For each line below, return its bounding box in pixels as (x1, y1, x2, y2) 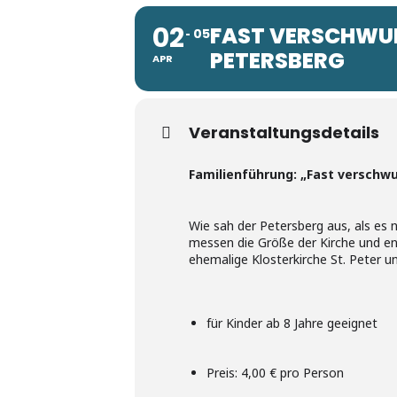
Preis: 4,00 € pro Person (206, 363, 344, 381)
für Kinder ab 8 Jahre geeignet (206, 314, 378, 331)
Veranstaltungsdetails (189, 121, 379, 144)
